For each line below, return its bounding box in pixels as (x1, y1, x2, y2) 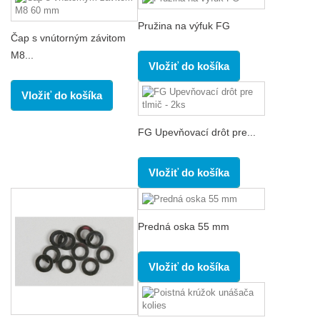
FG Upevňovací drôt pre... (138, 126, 256, 138)
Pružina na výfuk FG (138, 19, 230, 31)
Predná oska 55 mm (138, 220, 229, 232)
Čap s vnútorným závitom (11, 32, 126, 44)
